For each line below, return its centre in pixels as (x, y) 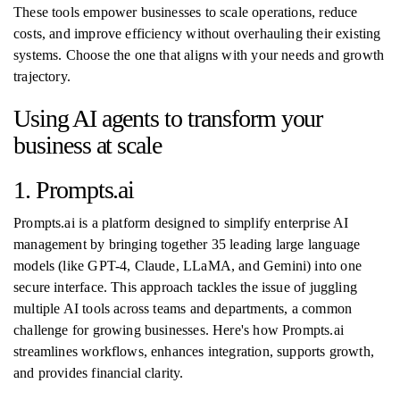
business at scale (88, 145)
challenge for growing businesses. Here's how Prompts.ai (179, 330)
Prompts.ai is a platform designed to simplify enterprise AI (181, 223)
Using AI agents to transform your (168, 118)
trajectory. (42, 76)
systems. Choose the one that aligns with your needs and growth (199, 55)
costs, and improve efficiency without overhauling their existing (197, 33)
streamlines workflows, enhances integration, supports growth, (194, 351)
